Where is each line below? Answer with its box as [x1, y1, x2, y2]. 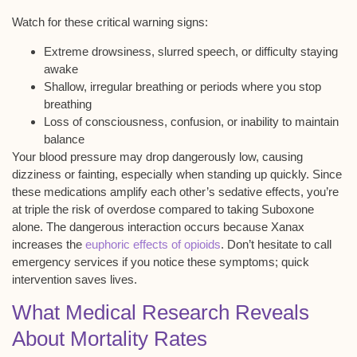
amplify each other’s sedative [110, 184, 262, 198]
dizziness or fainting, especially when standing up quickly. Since [12, 167, 342, 181]
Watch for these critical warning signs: [12, 15, 208, 29]
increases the [12, 237, 85, 251]
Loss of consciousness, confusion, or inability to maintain [44, 114, 339, 128]
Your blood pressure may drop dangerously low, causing [12, 149, 303, 163]
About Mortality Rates [12, 326, 207, 351]
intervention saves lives [12, 272, 134, 286]
